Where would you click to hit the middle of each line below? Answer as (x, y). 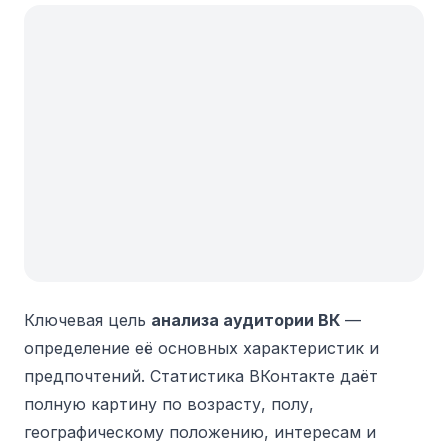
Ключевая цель (87, 319)
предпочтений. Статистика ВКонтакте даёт (201, 375)
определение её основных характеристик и (201, 347)
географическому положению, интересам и (200, 431)
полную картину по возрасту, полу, (169, 403)
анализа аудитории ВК (245, 319)
